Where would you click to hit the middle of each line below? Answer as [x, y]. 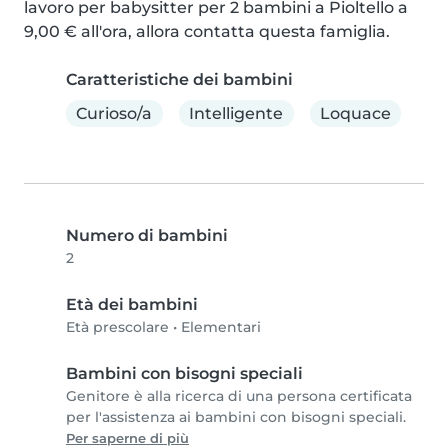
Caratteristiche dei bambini [179, 80]
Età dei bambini [132, 305]
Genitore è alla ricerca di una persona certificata [239, 396]
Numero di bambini [147, 236]
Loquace [355, 113]
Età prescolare [117, 327]
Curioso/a [114, 113]
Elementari [221, 327]
